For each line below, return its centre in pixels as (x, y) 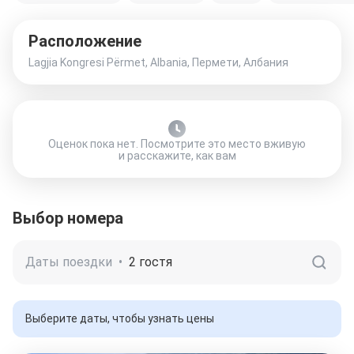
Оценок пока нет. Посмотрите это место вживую (177, 144)
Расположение (85, 41)
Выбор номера (68, 218)
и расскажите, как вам (177, 156)
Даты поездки (69, 262)
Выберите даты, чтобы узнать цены (120, 318)
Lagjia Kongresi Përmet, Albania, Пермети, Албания (158, 62)
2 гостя (151, 262)
